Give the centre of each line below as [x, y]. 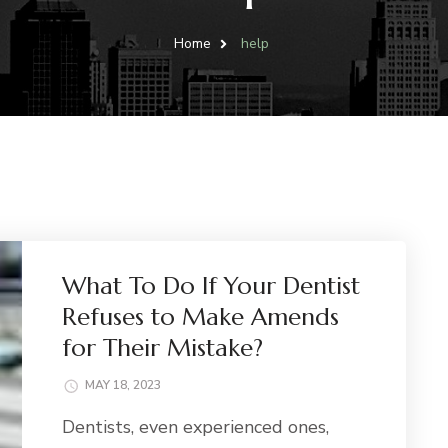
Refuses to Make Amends [201, 317]
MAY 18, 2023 [123, 385]
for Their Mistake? [163, 348]
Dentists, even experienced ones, [196, 427]
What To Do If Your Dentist [211, 286]
